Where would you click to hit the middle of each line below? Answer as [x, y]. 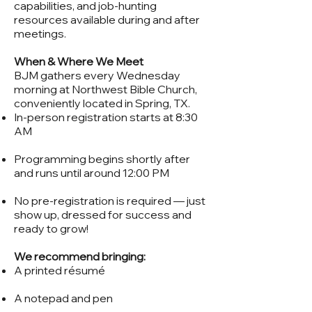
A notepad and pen [64, 298]
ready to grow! [52, 228]
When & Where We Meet [80, 61]
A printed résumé [61, 270]
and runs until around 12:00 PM [93, 173]
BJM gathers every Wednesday [97, 75]
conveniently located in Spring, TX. [103, 103]
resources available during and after [107, 19]
